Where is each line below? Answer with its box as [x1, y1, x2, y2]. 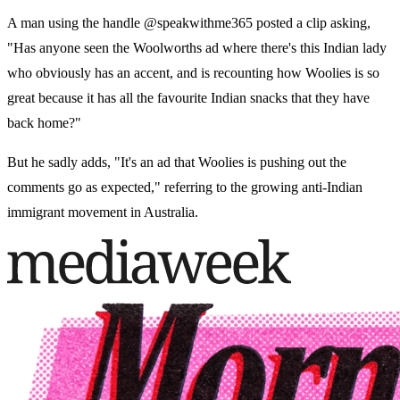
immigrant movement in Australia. [7, 204, 198, 221]
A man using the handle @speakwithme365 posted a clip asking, [7, 15, 371, 31]
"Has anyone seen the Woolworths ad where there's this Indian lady [7, 40, 387, 56]
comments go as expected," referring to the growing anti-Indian [7, 179, 362, 196]
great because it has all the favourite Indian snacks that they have [7, 90, 370, 106]
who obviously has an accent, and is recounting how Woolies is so [7, 65, 379, 81]
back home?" [7, 115, 81, 131]
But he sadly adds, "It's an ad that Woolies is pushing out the [7, 154, 346, 171]
